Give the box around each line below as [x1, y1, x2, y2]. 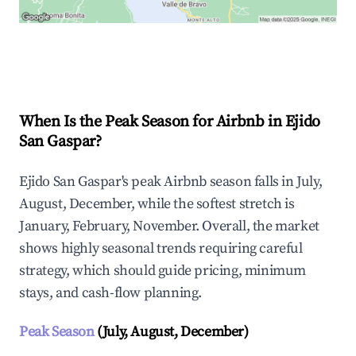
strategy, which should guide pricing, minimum [19, 261, 307, 281]
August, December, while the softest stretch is [19, 195, 295, 214]
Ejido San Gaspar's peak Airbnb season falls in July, [19, 172, 323, 192]
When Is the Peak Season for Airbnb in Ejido [19, 112, 320, 133]
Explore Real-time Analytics [44, 48, 208, 66]
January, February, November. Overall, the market [19, 217, 319, 236]
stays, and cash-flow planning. [19, 284, 203, 303]
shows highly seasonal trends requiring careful [19, 239, 303, 258]
